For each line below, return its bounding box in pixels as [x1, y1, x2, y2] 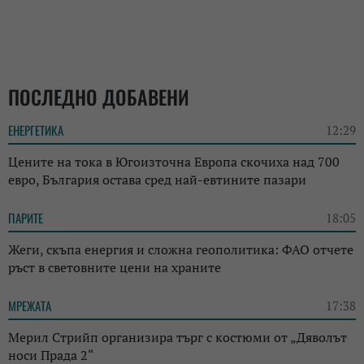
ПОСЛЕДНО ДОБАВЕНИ [8, 81, 189, 111]
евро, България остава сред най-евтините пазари [8, 170, 306, 188]
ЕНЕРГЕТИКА [8, 120, 63, 139]
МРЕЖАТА [8, 296, 51, 314]
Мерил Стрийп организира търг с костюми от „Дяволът [8, 327, 347, 346]
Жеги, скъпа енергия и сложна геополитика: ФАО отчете [8, 240, 353, 258]
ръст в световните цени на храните [8, 258, 221, 276]
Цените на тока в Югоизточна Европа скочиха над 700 [8, 152, 340, 171]
